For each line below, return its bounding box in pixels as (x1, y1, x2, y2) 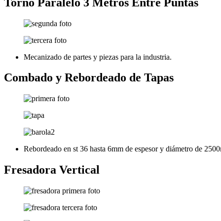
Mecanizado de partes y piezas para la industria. (24, 52, 172, 61)
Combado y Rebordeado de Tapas (4, 71, 174, 84)
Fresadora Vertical (4, 163, 100, 177)
